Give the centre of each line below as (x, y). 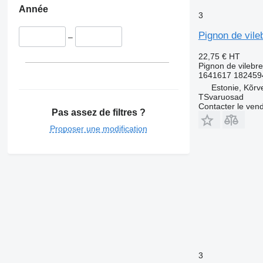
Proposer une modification (98, 128)
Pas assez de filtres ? (98, 112)
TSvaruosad (221, 97)
